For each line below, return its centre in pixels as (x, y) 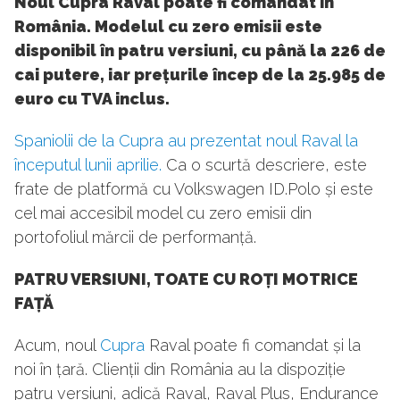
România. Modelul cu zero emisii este (168, 27)
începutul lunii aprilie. (88, 165)
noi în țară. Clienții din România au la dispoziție (180, 370)
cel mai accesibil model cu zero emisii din (163, 213)
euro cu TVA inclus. (92, 99)
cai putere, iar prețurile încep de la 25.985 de (200, 75)
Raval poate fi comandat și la (253, 346)
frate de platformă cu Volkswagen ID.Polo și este (194, 189)
